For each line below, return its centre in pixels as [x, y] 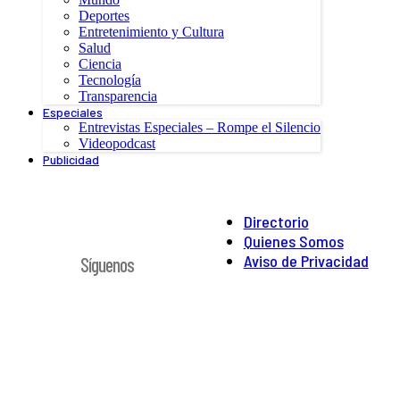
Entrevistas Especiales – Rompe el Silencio [200, 127]
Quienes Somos [293, 241]
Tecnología [110, 79]
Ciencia [100, 63]
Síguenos [108, 264]
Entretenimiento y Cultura [151, 31]
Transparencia [118, 96]
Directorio [276, 221]
